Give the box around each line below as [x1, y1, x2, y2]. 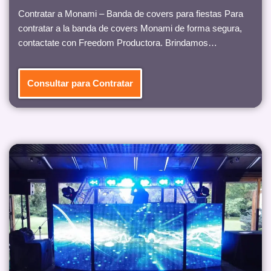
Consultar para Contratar [27, 77, 133, 88]
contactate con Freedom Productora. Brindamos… [18, 37, 220, 48]
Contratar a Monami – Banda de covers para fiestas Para [18, 8, 243, 19]
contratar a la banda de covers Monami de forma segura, [18, 22, 242, 33]
